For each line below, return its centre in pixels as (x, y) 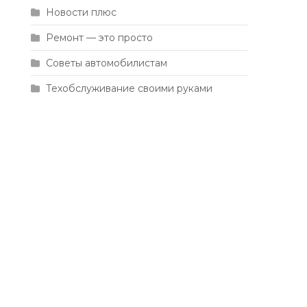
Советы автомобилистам (107, 63)
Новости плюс (82, 12)
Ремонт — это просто (100, 38)
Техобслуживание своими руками (130, 88)
